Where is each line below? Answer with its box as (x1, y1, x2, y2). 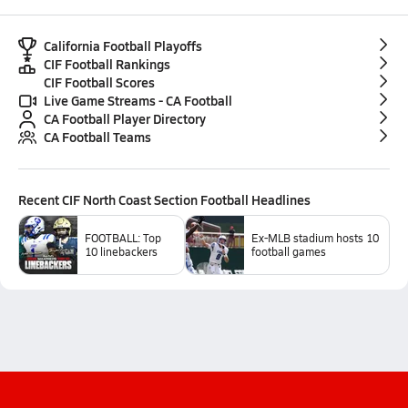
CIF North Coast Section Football (62, 190, 249, 209)
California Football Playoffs (44, 36, 202, 55)
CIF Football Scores (44, 73, 155, 91)
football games (250, 244, 326, 259)
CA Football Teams (44, 127, 151, 146)
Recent (18, 190, 62, 209)
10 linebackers (85, 244, 158, 259)
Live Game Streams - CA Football (44, 91, 232, 109)
